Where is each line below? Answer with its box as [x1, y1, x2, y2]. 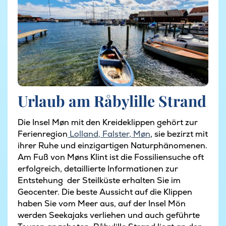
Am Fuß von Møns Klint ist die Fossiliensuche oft [18, 152, 204, 162]
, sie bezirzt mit [150, 129, 208, 139]
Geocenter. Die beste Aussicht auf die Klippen [18, 187, 192, 197]
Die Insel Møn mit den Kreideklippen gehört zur [18, 117, 198, 128]
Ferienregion [18, 129, 68, 139]
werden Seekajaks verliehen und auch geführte [18, 210, 200, 220]
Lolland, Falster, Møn [68, 129, 150, 139]
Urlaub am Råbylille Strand [18, 91, 206, 111]
